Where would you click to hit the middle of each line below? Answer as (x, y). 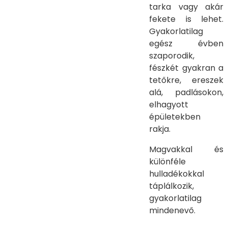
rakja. (160, 129)
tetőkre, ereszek (186, 80)
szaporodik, (172, 56)
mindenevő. (172, 210)
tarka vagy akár (186, 7)
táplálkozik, (172, 186)
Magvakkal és (186, 149)
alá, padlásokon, (186, 92)
